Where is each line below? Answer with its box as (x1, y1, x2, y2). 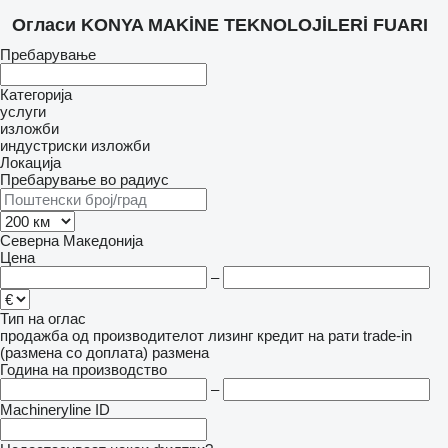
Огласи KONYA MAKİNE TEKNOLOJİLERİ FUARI (12, 15, 428, 35)
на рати (308, 327, 359, 344)
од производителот (72, 327, 204, 344)
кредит (257, 327, 304, 344)
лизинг (208, 327, 253, 344)
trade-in (363, 327, 412, 344)
